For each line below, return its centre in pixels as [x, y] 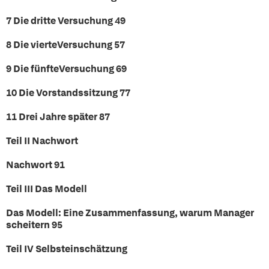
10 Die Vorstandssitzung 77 [68, 93]
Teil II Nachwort [42, 141]
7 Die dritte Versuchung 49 [66, 21]
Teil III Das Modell [47, 189]
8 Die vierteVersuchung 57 [65, 45]
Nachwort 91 [35, 165]
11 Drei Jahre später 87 [58, 117]
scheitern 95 [34, 225]
